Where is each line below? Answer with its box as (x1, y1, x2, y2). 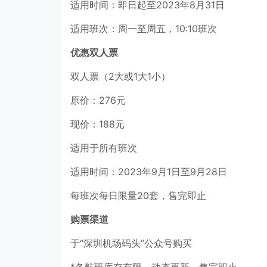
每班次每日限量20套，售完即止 (70, 190, 206, 202)
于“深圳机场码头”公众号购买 (70, 237, 192, 250)
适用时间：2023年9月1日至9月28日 (70, 166, 227, 178)
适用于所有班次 (70, 142, 137, 154)
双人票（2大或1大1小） (70, 70, 170, 83)
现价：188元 (70, 118, 125, 131)
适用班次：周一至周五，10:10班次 (70, 23, 217, 35)
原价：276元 (70, 94, 126, 107)
